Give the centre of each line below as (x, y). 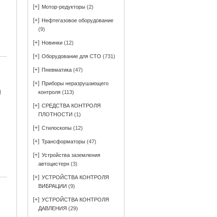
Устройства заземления (71, 155)
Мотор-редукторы (63, 7)
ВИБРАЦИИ (53, 186)
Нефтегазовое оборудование (77, 20)
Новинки (52, 43)
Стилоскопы (57, 128)
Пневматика (57, 70)
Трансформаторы (63, 141)
